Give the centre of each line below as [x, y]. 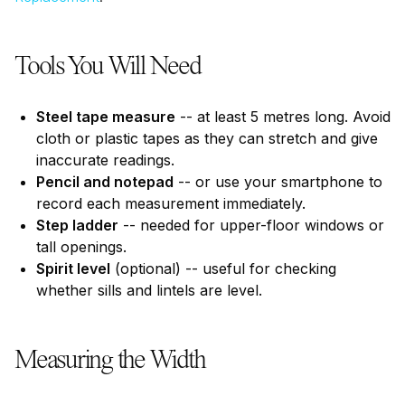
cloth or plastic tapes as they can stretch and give [207, 138]
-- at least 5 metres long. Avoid [283, 117]
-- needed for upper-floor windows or [251, 225]
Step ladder [77, 225]
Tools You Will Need [108, 67]
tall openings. [81, 247]
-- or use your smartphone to [278, 182]
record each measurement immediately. [171, 203]
